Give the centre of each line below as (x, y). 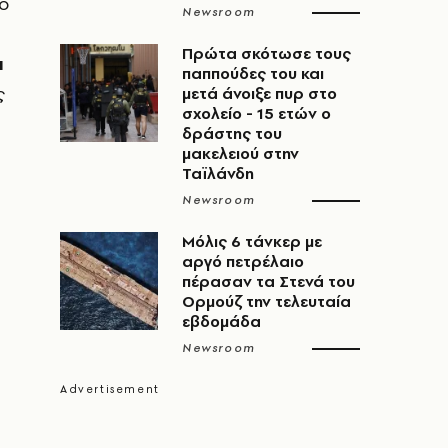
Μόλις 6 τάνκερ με (252, 241)
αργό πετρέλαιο (243, 261)
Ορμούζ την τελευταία (266, 301)
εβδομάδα (221, 321)
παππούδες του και (253, 73)
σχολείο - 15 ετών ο (256, 113)
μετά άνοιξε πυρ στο (259, 93)
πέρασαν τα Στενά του (268, 281)
